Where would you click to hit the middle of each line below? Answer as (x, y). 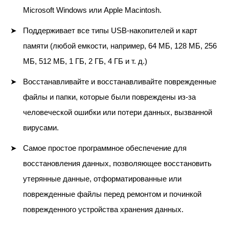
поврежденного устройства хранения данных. (103, 209)
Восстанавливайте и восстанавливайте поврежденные (120, 82)
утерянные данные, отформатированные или (102, 179)
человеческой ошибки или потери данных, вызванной (118, 112)
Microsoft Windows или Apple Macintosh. (92, 10)
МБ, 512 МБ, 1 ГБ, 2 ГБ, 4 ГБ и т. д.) (85, 61)
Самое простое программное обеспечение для (105, 148)
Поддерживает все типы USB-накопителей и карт (110, 30)
